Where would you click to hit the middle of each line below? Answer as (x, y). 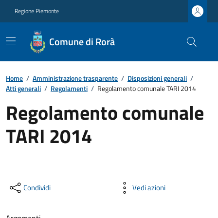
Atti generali (23, 88)
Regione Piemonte (37, 11)
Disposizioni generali (157, 78)
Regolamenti (69, 88)
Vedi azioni (149, 188)
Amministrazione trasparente (75, 78)
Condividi (37, 188)
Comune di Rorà (82, 42)
